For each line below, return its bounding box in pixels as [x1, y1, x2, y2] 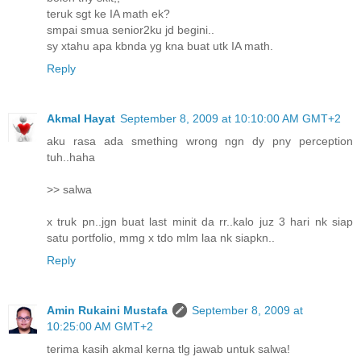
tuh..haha [47, 151, 95, 164]
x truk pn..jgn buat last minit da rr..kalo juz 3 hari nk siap [47, 215, 353, 229]
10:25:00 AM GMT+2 [47, 320, 153, 334]
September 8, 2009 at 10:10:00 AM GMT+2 [120, 112, 341, 126]
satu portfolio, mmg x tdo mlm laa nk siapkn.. [47, 231, 275, 245]
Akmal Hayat [47, 112, 115, 126]
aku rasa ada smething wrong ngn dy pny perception [47, 135, 353, 148]
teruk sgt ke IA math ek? [47, 7, 170, 21]
